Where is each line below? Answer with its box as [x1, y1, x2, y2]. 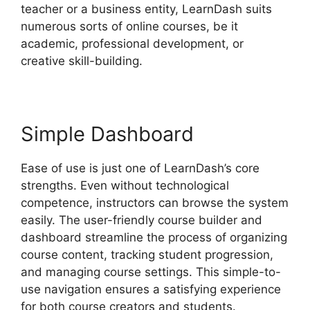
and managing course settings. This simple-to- [21, 264, 281, 279]
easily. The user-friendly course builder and [21, 212, 262, 227]
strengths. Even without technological [21, 178, 229, 192]
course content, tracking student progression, [21, 247, 273, 262]
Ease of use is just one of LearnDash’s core [21, 161, 259, 175]
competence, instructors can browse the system [21, 195, 289, 210]
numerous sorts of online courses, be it [21, 19, 238, 33]
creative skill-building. [21, 53, 143, 68]
